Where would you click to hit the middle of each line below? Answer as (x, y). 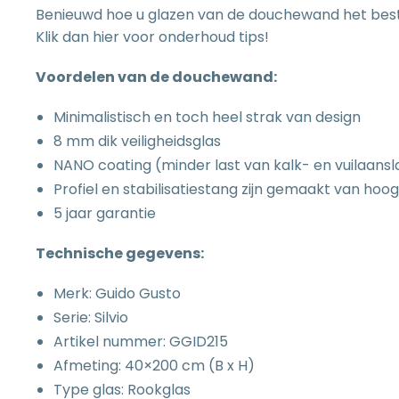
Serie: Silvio (91, 318)
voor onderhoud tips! (194, 37)
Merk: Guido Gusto (117, 293)
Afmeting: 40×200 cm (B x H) (154, 366)
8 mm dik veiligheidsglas (137, 141)
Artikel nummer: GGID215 (141, 342)
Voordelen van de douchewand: (156, 77)
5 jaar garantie (105, 213)
